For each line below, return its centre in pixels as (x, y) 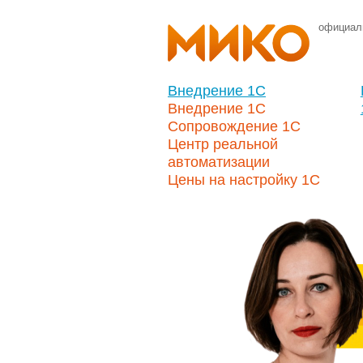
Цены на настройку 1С (244, 180)
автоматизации (219, 162)
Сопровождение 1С (234, 126)
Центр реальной (223, 144)
